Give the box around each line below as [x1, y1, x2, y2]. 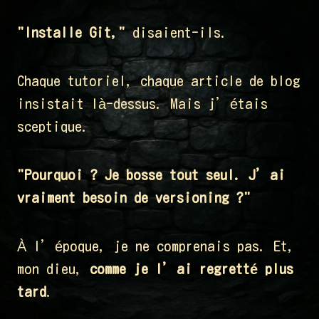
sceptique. [17, 119, 89, 134]
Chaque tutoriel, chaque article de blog [17, 73, 300, 88]
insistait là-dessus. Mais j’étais [17, 96, 268, 111]
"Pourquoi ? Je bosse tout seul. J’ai [17, 167, 286, 182]
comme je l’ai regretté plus [90, 261, 293, 276]
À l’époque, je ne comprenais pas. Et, [17, 239, 295, 253]
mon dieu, [17, 261, 90, 276]
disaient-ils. [125, 25, 228, 40]
